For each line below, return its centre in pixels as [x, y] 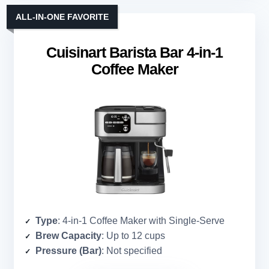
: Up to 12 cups [133, 235]
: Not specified [132, 250]
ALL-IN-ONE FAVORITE [62, 17]
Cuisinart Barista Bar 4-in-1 [134, 52]
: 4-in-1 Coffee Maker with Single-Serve [141, 220]
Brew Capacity [68, 235]
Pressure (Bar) [68, 250]
